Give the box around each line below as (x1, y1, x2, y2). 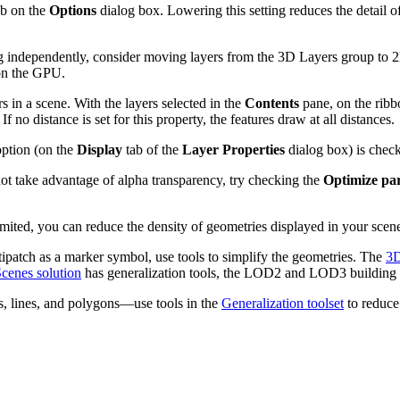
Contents (245, 95, 299, 111)
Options (49, 2, 96, 18)
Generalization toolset (221, 295, 344, 311)
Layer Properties (182, 141, 285, 157)
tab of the (122, 141, 182, 157)
